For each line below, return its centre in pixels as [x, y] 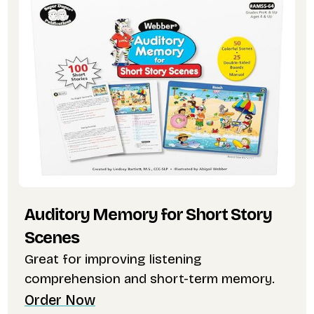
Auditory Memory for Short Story [148, 215]
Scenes [52, 238]
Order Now [60, 301]
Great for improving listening [113, 259]
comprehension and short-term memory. [149, 279]
